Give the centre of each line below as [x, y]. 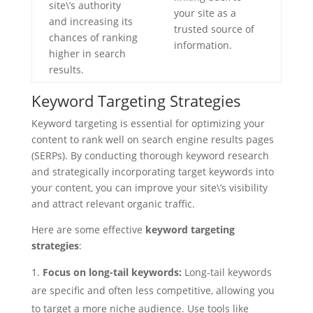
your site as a [205, 13]
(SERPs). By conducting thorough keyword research [150, 155]
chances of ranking [93, 37]
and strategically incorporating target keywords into [152, 172]
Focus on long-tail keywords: [112, 272]
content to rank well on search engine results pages [152, 139]
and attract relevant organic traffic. [113, 204]
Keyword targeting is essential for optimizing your [148, 123]
